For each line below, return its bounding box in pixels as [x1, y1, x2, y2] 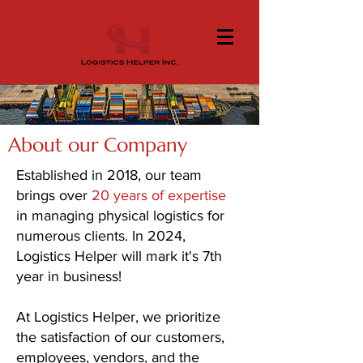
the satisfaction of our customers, [16, 329, 224, 345]
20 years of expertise [92, 187, 226, 203]
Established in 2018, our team [16, 167, 202, 183]
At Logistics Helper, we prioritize [16, 309, 220, 325]
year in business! [16, 268, 126, 284]
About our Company [8, 133, 187, 157]
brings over [16, 187, 92, 203]
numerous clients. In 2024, [16, 228, 186, 244]
